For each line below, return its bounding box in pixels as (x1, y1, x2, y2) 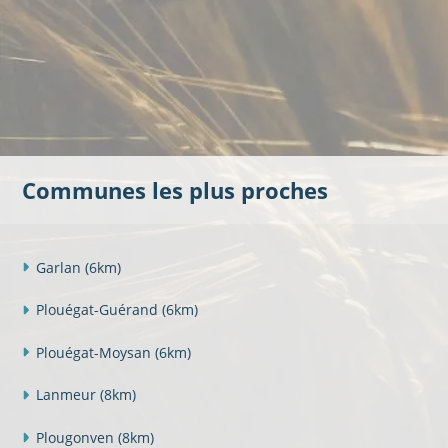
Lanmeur (35, 385, 100, 405)
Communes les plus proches (21, 175, 328, 205)
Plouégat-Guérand (35, 300, 162, 320)
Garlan (35, 257, 85, 277)
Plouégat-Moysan (35, 342, 155, 362)
